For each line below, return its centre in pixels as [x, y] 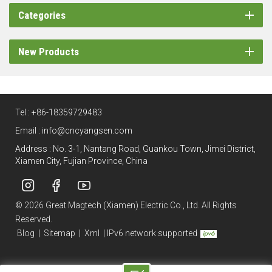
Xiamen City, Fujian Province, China [81, 161]
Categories [42, 15]
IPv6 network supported [152, 233]
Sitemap [59, 233]
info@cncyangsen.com [87, 130]
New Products [49, 51]
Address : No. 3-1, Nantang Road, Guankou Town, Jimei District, [135, 148]
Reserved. [34, 219]
